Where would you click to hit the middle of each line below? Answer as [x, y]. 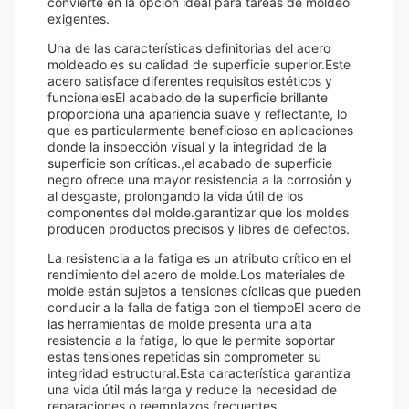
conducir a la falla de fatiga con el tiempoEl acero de [204, 307]
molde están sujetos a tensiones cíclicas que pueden [204, 291]
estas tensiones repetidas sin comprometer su [184, 357]
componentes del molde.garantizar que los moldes [198, 212]
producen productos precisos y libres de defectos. [199, 229]
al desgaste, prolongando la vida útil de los [175, 196]
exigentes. [79, 19]
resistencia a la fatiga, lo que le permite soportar [191, 340]
